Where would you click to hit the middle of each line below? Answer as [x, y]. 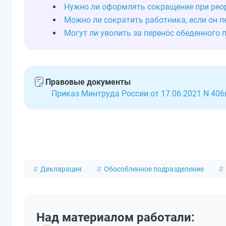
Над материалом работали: [116, 217]
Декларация [61, 169]
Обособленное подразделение [154, 169]
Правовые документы [88, 82]
